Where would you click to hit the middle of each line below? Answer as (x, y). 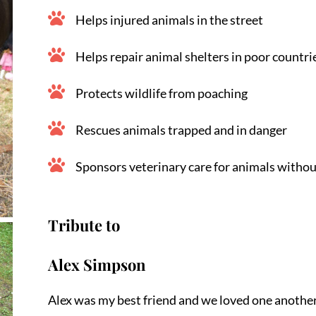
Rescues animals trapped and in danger (181, 129)
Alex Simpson (97, 264)
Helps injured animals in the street (169, 19)
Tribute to (84, 225)
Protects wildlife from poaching (161, 93)
